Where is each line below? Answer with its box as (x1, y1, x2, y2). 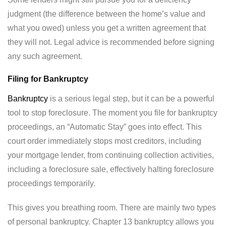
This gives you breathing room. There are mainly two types (8, 203, 216, 212)
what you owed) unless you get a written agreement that (8, 24, 206, 33)
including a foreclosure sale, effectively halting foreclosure (8, 165, 214, 174)
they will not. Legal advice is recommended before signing (8, 38, 214, 47)
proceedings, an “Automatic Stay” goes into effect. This (8, 123, 202, 132)
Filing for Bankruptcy (8, 75, 88, 84)
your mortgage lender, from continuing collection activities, (8, 151, 214, 160)
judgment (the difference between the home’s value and (8, 10, 205, 19)
